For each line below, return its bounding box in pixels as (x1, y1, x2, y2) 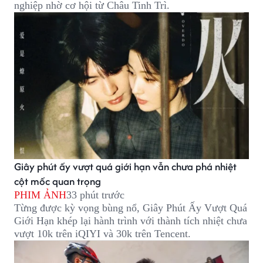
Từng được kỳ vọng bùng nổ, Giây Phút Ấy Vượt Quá (14, 201, 247, 214)
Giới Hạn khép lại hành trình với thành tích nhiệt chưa (14, 214, 247, 227)
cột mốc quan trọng (14, 173, 101, 188)
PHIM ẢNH (14, 188, 66, 201)
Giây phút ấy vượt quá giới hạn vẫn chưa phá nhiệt (14, 159, 237, 174)
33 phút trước (66, 188, 124, 201)
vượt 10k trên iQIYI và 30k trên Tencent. (14, 227, 191, 240)
